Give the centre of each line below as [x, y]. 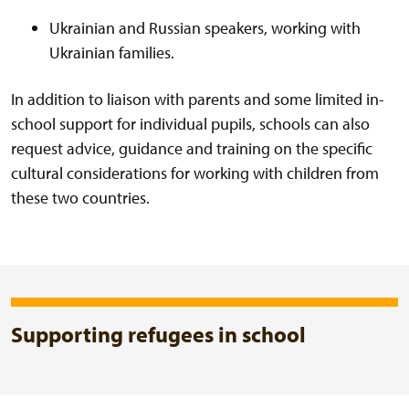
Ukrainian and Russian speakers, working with [205, 28]
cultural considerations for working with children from [195, 173]
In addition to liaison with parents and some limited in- [198, 100]
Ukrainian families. [112, 53]
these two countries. [80, 198]
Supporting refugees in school [158, 335]
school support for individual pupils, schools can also [190, 124]
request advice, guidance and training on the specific [192, 149]
